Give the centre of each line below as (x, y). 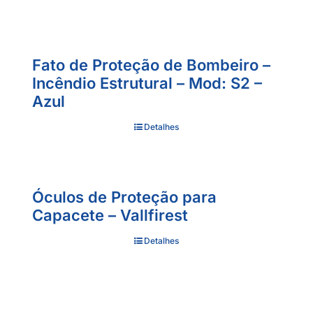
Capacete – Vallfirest (110, 216)
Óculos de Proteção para (124, 197)
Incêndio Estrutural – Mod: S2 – (147, 83)
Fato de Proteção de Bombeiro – (151, 65)
